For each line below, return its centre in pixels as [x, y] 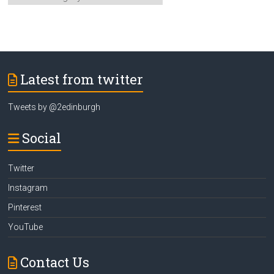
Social [42, 138]
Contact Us [55, 262]
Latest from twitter [82, 79]
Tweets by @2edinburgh [54, 107]
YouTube [26, 227]
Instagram [28, 187]
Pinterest [25, 207]
